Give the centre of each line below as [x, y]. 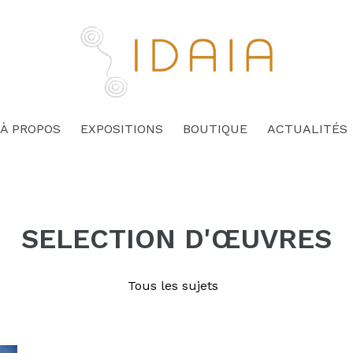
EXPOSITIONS [122, 129]
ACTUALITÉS [307, 129]
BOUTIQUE [215, 129]
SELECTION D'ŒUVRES [176, 239]
